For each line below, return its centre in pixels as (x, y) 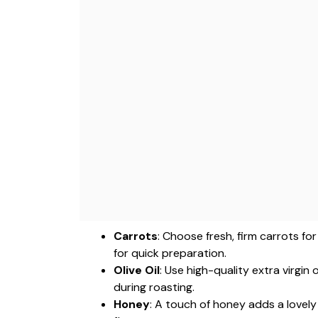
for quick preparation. (170, 253)
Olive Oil (137, 270)
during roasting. (154, 287)
